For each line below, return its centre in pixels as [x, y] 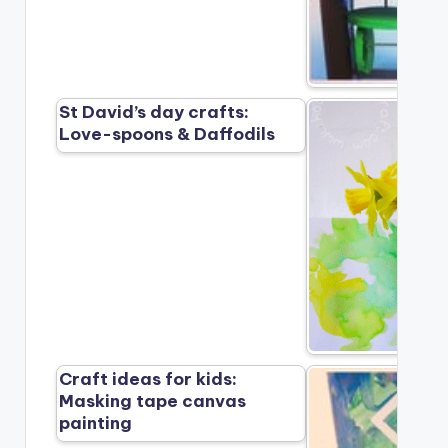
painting [96, 423]
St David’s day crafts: [154, 112]
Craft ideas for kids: [148, 379]
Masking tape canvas [153, 401]
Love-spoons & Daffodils [167, 134]
